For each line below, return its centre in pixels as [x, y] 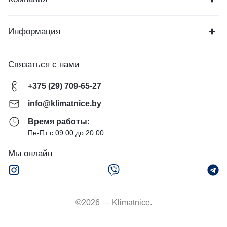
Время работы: [59, 122]
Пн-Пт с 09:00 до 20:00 [66, 133]
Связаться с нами [44, 65]
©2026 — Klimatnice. [113, 203]
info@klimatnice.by [65, 104]
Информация [34, 32]
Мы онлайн [30, 154]
